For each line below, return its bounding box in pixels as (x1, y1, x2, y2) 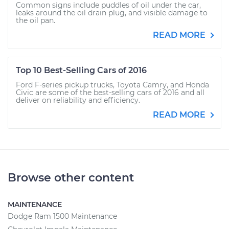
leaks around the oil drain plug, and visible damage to (16, 8, 208, 17)
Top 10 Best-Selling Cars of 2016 (16, 65, 147, 75)
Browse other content (8, 171, 134, 185)
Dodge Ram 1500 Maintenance (8, 212, 117, 221)
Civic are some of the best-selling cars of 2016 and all (16, 88, 204, 97)
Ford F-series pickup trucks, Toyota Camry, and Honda (16, 80, 209, 89)
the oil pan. (16, 16, 55, 25)
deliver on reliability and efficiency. (16, 96, 140, 105)
